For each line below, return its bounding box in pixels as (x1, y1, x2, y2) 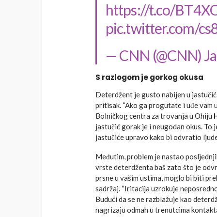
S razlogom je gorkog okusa (95, 72, 203, 83)
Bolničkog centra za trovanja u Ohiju (95, 111, 214, 121)
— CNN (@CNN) (106, 46, 204, 64)
